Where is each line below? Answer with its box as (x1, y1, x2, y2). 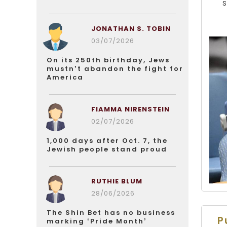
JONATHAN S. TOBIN (91, 24, 171, 33)
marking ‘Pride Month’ (47, 216, 147, 226)
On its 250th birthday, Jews (47, 55, 170, 65)
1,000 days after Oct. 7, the (47, 136, 168, 145)
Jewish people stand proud (47, 144, 167, 154)
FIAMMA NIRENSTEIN (91, 104, 170, 114)
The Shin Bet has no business (47, 208, 175, 217)
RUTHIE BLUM (91, 176, 142, 186)
